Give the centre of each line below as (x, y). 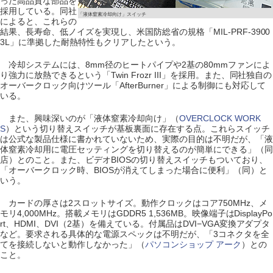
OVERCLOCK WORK (220, 118)
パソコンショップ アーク (193, 244)
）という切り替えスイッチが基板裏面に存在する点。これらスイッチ (138, 129)
